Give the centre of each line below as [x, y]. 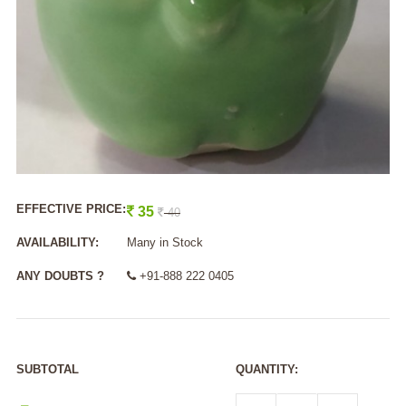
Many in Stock [164, 242]
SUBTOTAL [47, 369]
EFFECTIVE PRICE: [71, 208]
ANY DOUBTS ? [60, 275]
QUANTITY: [266, 369]
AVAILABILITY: [57, 242]
